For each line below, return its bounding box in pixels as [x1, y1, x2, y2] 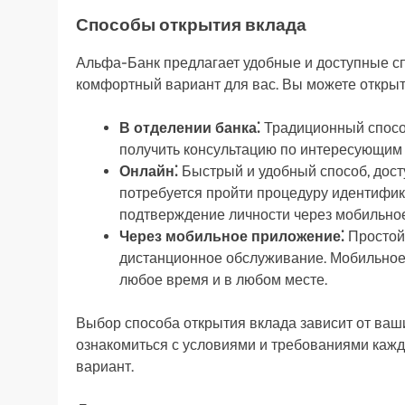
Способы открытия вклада [76, 14, 306, 36]
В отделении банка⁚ [119, 119, 260, 137]
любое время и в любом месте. [119, 271, 327, 289]
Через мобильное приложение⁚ [119, 228, 344, 246]
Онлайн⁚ [119, 163, 178, 181]
